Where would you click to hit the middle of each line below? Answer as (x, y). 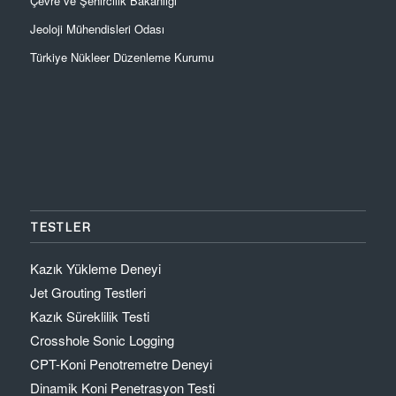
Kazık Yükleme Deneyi (95, 269)
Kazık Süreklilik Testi (89, 316)
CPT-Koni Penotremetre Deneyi (121, 364)
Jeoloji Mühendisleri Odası (97, 29)
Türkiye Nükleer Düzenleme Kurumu (122, 57)
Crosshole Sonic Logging (102, 340)
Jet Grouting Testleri (88, 293)
